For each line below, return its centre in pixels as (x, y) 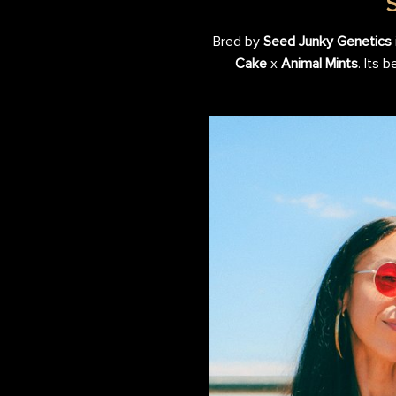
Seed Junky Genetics (327, 41)
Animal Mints (319, 63)
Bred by (238, 41)
